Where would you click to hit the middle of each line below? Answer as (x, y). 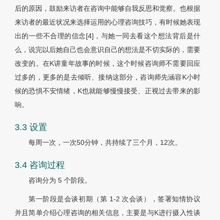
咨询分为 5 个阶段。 (60, 180)
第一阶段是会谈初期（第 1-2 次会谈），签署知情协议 (114, 199)
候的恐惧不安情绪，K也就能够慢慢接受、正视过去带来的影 (108, 91)
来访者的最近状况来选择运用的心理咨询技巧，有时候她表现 (108, 22)
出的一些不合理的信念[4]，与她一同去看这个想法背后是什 (108, 36)
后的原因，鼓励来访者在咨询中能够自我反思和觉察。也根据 (108, 9)
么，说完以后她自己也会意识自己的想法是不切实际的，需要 (108, 50)
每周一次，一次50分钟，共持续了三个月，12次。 (105, 143)
